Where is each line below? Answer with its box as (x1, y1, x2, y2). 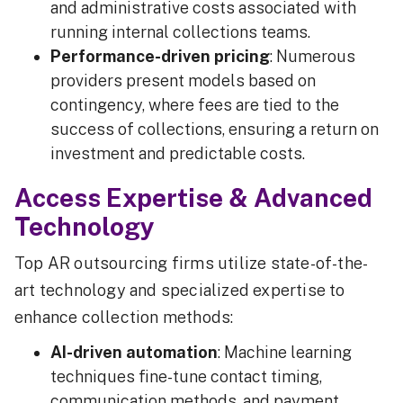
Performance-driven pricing (50, 47, 270, 67)
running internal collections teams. (50, 22, 318, 42)
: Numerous (270, 47, 355, 67)
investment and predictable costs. (50, 144, 305, 164)
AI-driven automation (50, 343, 218, 363)
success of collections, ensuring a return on (50, 120, 379, 139)
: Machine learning (218, 343, 352, 363)
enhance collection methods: (14, 308, 241, 327)
